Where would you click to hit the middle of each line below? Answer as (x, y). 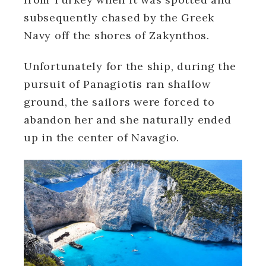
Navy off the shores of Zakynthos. (117, 35)
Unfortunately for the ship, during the (130, 66)
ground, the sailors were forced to (119, 102)
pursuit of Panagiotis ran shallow (117, 84)
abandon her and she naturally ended (128, 119)
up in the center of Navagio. (102, 137)
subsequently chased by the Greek (119, 17)
